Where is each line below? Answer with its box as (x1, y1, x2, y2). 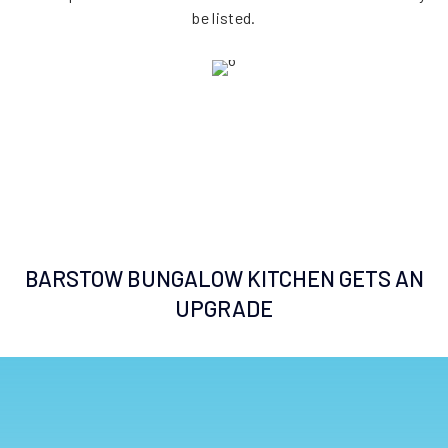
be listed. (192, 8, 256, 27)
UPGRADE (175, 295, 273, 321)
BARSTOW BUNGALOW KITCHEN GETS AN (24, 265, 424, 291)
